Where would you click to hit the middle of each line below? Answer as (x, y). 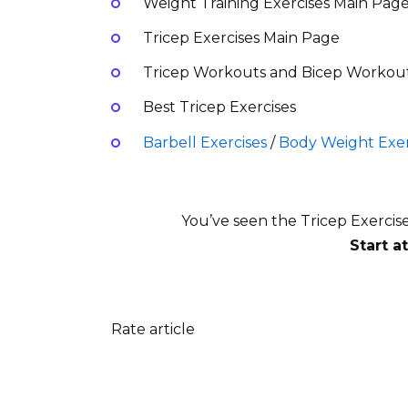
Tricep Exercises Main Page (241, 38)
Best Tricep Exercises (217, 107)
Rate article (153, 330)
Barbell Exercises (204, 142)
